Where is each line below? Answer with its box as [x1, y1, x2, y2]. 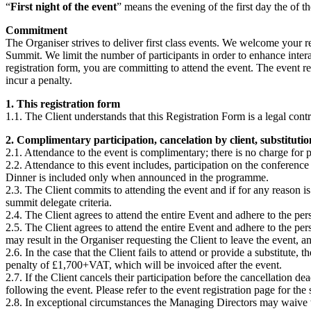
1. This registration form [6, 98, 120, 110]
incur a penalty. [6, 74, 72, 86]
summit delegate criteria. [6, 196, 112, 208]
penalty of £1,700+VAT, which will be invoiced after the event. [6, 259, 282, 271]
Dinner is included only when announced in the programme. [6, 171, 269, 183]
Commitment [6, 24, 67, 36]
